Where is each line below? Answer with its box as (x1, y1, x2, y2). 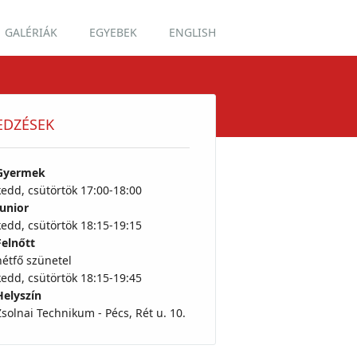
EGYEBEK (89, 25, 138, 40)
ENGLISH (169, 25, 217, 40)
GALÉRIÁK (5, 25, 58, 40)
